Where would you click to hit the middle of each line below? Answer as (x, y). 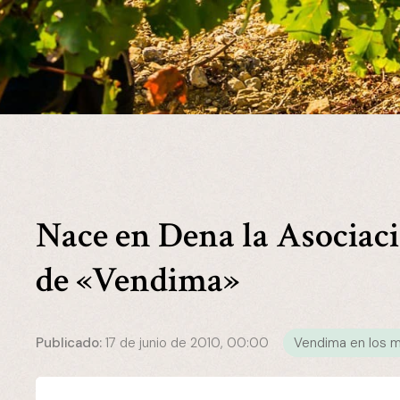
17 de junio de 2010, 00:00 (187, 342)
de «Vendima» (138, 280)
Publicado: (69, 342)
